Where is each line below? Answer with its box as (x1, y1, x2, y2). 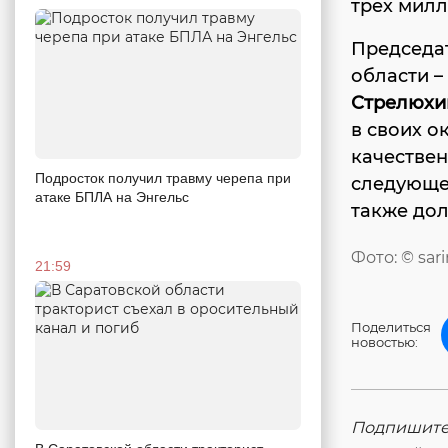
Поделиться (351, 319, 431, 336)
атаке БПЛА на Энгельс (35, 188, 189, 205)
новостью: (351, 334, 418, 351)
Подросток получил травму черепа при (35, 169, 291, 186)
